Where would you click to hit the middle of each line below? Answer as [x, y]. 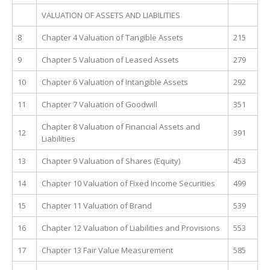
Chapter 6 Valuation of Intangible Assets [115, 82]
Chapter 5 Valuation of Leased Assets [110, 60]
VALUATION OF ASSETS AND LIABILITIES [111, 15]
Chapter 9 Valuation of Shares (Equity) [111, 161]
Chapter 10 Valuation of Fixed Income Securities [128, 184]
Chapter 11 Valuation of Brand [97, 206]
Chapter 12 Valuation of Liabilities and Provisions [131, 228]
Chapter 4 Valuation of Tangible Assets [112, 38]
